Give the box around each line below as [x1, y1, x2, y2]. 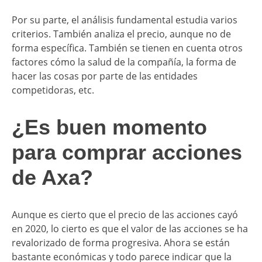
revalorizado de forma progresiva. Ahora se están [12, 236, 230, 249]
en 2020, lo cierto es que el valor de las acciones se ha [12, 222, 248, 235]
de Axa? [12, 165, 93, 189]
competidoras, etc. [12, 83, 94, 96]
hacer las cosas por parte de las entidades [12, 69, 198, 82]
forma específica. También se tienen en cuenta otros [12, 41, 243, 54]
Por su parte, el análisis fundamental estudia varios [12, 13, 237, 26]
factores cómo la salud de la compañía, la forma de [12, 55, 236, 68]
